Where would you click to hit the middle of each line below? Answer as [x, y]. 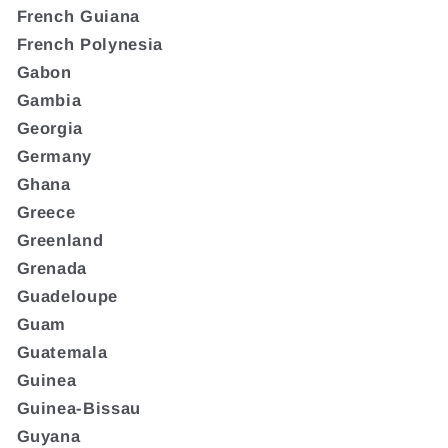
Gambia [49, 99]
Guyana [48, 435]
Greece [46, 211]
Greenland [60, 239]
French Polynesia [90, 43]
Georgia [50, 127]
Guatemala [62, 351]
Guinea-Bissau [79, 407]
